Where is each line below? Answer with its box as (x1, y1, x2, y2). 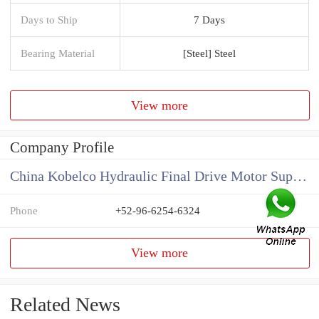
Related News (10, 293, 120, 316)
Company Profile (10, 139, 114, 157)
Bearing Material (21, 46, 95, 59)
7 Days (194, 13, 225, 26)
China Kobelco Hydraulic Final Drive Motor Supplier (293, 169, 307, 184)
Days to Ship (21, 13, 78, 26)
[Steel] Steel (183, 46, 236, 59)
